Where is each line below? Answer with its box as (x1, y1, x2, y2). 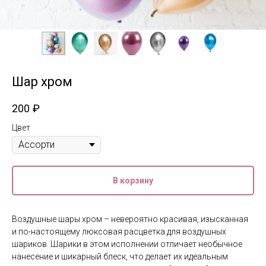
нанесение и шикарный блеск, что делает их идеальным (12, 252, 228, 262)
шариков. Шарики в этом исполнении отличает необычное (12, 239, 242, 249)
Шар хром (12, 74, 72, 89)
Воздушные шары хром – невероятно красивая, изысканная (12, 214, 248, 224)
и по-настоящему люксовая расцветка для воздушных (12, 227, 226, 237)
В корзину (113, 176, 153, 186)
